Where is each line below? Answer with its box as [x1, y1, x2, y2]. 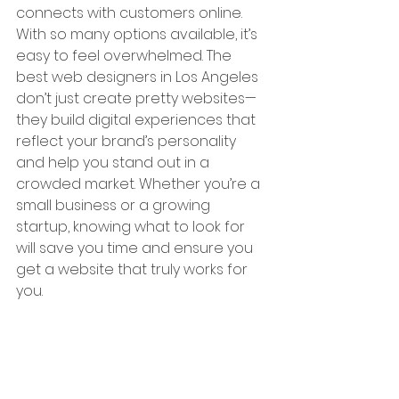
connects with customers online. [16, 3, 246, 23]
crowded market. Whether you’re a [16, 174, 264, 194]
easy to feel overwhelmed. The [16, 45, 235, 66]
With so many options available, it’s [16, 24, 261, 45]
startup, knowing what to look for [16, 216, 248, 237]
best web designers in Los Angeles [16, 67, 262, 87]
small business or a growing [16, 195, 214, 216]
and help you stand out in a [16, 152, 213, 173]
